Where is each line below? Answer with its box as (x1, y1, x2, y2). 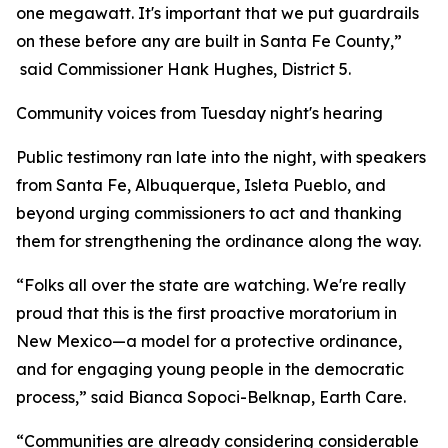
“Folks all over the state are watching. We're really (16, 275, 406, 295)
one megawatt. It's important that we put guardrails (16, 3, 419, 23)
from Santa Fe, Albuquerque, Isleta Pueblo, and (16, 175, 386, 195)
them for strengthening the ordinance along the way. (16, 231, 421, 251)
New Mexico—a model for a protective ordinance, (16, 331, 402, 351)
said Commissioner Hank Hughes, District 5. (16, 59, 351, 79)
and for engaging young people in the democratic (16, 359, 404, 379)
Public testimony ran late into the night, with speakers (16, 147, 426, 167)
